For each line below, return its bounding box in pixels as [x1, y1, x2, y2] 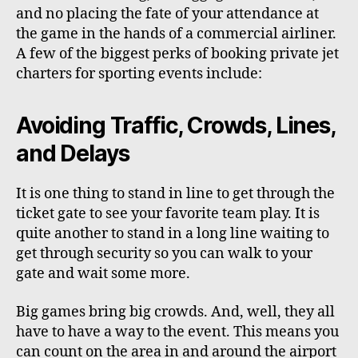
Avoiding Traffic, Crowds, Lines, [16, 112, 335, 140]
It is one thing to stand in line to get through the [16, 185, 335, 204]
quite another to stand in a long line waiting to [16, 225, 329, 244]
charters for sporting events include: [16, 65, 265, 84]
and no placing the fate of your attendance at [16, 5, 319, 24]
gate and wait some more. [16, 265, 190, 284]
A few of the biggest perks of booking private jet [16, 45, 339, 64]
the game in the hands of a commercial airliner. [16, 25, 336, 44]
